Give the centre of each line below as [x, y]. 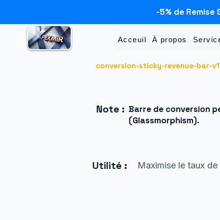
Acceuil [132, 40]
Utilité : [110, 166]
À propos [169, 40]
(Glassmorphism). [164, 121]
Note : [110, 109]
